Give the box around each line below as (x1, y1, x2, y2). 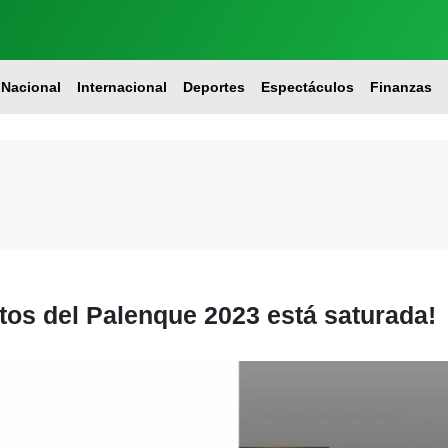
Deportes (182, 79, 245, 95)
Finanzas (369, 79, 432, 95)
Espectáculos (260, 79, 354, 95)
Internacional (76, 79, 167, 95)
